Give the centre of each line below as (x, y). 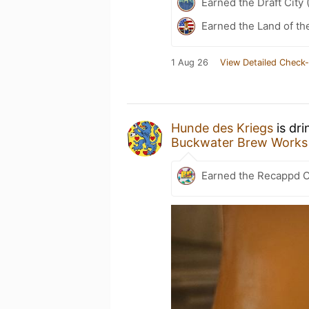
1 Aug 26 (190, 62)
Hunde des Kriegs (222, 128)
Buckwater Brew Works (239, 142)
